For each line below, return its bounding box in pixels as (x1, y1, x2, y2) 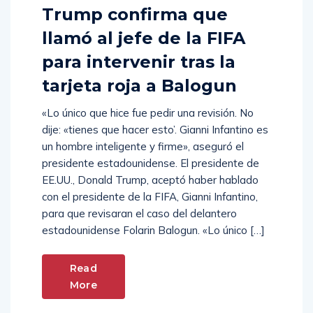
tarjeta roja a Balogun (42, 75, 237, 96)
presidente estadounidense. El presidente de (42, 156, 259, 170)
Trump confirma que (42, 4, 228, 25)
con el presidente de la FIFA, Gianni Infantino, (42, 190, 258, 204)
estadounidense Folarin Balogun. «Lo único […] (42, 224, 265, 238)
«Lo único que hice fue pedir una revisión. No (42, 106, 254, 120)
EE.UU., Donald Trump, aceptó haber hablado (42, 173, 259, 187)
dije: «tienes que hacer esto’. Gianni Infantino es (42, 123, 268, 137)
